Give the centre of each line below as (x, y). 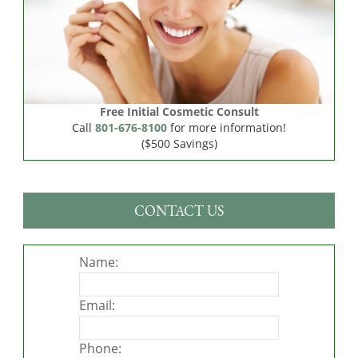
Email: (97, 306)
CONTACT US (179, 210)
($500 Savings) (179, 144)
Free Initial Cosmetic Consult (179, 112)
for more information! (227, 128)
